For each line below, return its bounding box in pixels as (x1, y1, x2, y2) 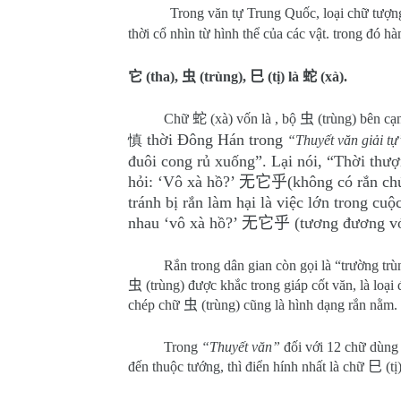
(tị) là (264, 69, 303, 84)
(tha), (142, 69, 182, 84)
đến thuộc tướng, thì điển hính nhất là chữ (128, 359, 368, 374)
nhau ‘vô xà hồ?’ (128, 214, 242, 232)
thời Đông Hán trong (142, 131, 287, 149)
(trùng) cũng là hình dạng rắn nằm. (201, 297, 397, 312)
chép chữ (128, 297, 183, 312)
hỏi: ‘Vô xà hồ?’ (128, 173, 239, 191)
